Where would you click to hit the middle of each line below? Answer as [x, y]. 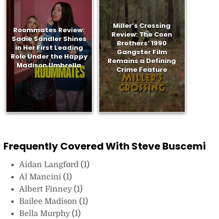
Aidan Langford [50, 164]
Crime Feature [142, 70]
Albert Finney [46, 189]
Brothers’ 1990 [142, 44]
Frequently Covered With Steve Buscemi [104, 146]
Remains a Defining [142, 61]
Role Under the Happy [49, 57]
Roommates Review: [49, 30]
